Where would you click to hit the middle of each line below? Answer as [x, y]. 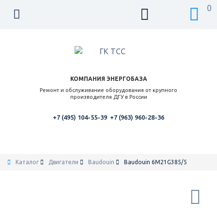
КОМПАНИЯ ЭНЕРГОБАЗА [108, 79]
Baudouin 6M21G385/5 [155, 162]
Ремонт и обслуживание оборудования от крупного [108, 90]
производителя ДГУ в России [108, 97]
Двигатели [63, 162]
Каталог [27, 162]
